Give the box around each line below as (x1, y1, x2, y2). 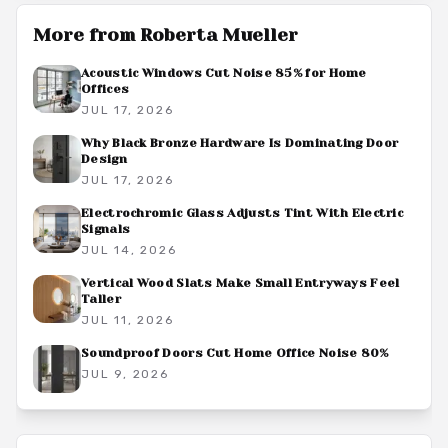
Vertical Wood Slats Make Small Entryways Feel (81, 276, 400, 290)
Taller (81, 292, 121, 306)
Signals (81, 222, 131, 236)
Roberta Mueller (140, 25, 298, 45)
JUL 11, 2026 (81, 313, 174, 327)
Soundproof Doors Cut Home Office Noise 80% (81, 346, 389, 360)
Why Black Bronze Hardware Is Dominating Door (81, 136, 399, 150)
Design (81, 152, 127, 166)
